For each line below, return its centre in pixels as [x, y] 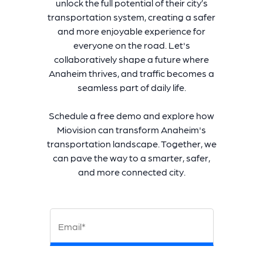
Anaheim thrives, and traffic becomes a [131, 73]
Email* [72, 227]
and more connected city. [131, 172]
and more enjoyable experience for [131, 31]
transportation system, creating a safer [131, 17]
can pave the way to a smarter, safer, [131, 158]
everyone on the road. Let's [131, 45]
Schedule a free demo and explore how [131, 116]
